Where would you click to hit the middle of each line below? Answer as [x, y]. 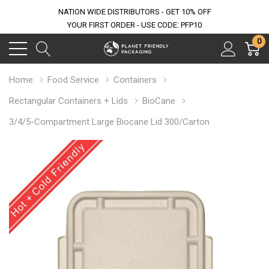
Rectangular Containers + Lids [68, 101]
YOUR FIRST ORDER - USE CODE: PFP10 [134, 25]
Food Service [73, 80]
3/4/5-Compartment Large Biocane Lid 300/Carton [109, 122]
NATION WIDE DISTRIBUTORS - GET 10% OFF [134, 12]
